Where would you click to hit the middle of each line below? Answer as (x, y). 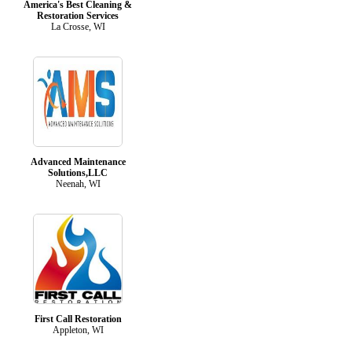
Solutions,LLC (78, 172)
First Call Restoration (78, 319)
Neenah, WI (78, 183)
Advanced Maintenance (78, 161)
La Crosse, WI (78, 26)
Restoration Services (78, 15)
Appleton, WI (78, 330)
